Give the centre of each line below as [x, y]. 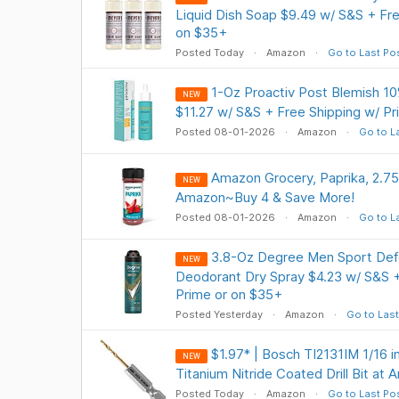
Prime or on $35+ [228, 294]
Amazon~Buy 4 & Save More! [265, 197]
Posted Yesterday [220, 314]
